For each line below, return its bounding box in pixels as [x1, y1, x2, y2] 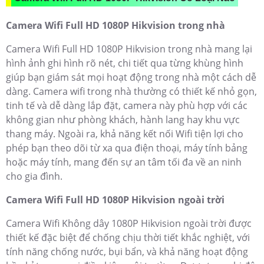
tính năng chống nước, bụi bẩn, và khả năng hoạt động [6, 245, 248, 258]
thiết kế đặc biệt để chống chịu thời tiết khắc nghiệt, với [6, 230, 250, 244]
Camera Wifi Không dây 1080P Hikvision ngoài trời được [6, 216, 252, 230]
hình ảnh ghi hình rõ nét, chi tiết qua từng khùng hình [6, 56, 243, 70]
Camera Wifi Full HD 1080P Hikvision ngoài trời [6, 193, 225, 206]
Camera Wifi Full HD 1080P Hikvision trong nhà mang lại [6, 42, 252, 55]
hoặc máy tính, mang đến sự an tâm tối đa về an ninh [6, 155, 242, 169]
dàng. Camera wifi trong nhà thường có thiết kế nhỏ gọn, [6, 84, 257, 98]
